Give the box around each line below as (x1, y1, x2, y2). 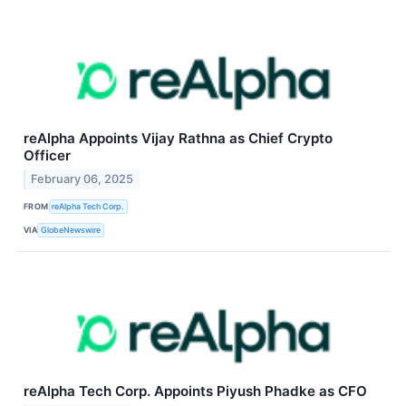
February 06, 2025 (31, 172, 134, 187)
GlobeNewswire (41, 224, 101, 235)
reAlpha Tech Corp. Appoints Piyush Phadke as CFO (24, 382, 367, 401)
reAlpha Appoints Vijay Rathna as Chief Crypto (24, 130, 333, 148)
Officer (24, 147, 71, 165)
